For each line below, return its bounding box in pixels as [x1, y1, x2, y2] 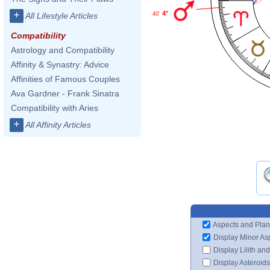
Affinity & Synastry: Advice [11, 60, 109, 69]
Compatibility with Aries [11, 103, 98, 113]
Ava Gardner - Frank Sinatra [11, 89, 119, 98]
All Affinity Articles [25, 120, 91, 130]
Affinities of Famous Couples [11, 74, 120, 84]
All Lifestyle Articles [25, 11, 98, 20]
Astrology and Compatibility [11, 45, 115, 55]
